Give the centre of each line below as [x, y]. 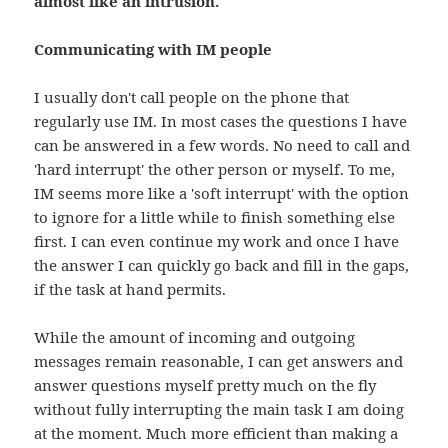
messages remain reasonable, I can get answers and [219, 361]
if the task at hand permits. [130, 289]
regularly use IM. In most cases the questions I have [221, 121]
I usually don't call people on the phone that [192, 97]
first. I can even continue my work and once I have [217, 241]
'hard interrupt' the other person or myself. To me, [215, 169]
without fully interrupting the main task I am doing [219, 409]
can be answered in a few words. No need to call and [222, 145]
